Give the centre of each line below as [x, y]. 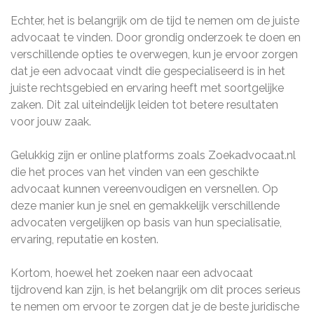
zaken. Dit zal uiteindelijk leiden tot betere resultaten [144, 105]
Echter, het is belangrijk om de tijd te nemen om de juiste [155, 21]
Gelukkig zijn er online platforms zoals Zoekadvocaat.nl [153, 155]
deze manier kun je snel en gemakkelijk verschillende [145, 206]
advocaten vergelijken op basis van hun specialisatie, [146, 223]
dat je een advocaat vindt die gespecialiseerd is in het [148, 71]
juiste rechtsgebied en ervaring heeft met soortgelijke [147, 88]
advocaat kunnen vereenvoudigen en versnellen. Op [144, 189]
